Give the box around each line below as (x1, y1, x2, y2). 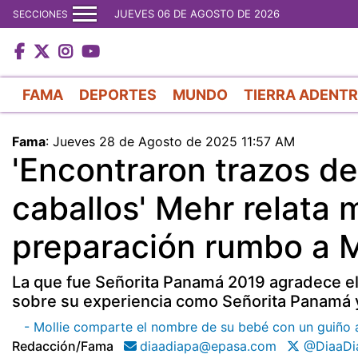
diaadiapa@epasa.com (140, 337, 276, 354)
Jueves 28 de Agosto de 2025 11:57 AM (53, 133, 295, 149)
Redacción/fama (12, 337, 113, 354)
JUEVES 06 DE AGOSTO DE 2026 (114, 7, 280, 20)
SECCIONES (13, 7, 68, 20)
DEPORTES (79, 86, 157, 103)
